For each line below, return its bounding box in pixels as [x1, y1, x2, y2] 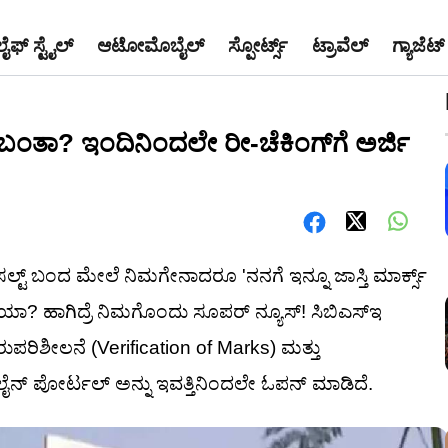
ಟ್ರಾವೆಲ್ [312, 35, 368, 56]
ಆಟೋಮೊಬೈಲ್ [97, 35, 204, 56]
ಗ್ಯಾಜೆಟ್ [392, 35, 444, 56]
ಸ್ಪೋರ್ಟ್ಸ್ [228, 35, 288, 56]
